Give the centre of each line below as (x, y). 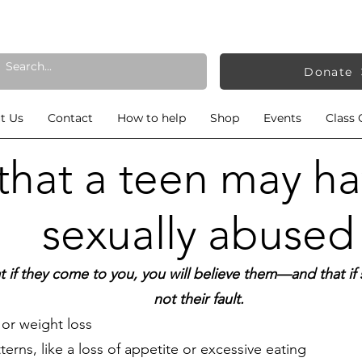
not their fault (196, 299)
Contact (70, 118)
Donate (328, 72)
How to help (151, 118)
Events (282, 118)
